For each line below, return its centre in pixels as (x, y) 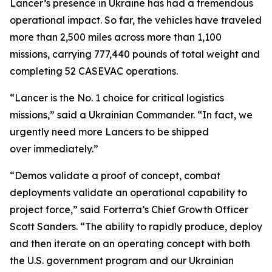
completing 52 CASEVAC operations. (96, 71)
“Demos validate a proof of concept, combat (115, 175)
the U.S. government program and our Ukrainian (122, 260)
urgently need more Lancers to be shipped (109, 132)
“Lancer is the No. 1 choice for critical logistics (117, 98)
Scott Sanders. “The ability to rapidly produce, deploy (136, 226)
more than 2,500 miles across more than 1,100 (116, 37)
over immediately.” (56, 149)
